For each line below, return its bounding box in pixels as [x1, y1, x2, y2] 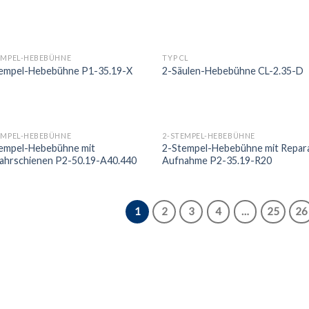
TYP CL [162, 52, 189, 62]
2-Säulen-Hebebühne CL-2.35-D [162, 64, 304, 77]
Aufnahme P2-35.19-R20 [162, 154, 272, 167]
